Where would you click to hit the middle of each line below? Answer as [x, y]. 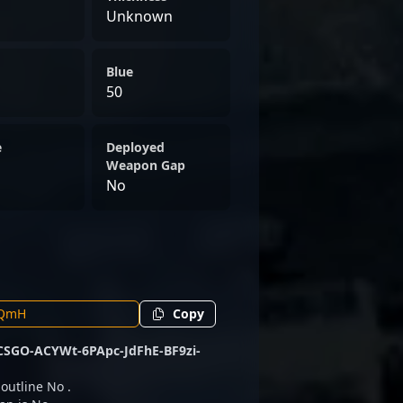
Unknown [139, 16]
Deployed [135, 147]
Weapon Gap [146, 165]
